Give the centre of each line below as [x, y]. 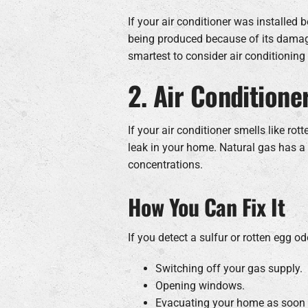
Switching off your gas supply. [229, 268]
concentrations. [165, 164]
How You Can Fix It [206, 206]
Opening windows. [200, 285]
